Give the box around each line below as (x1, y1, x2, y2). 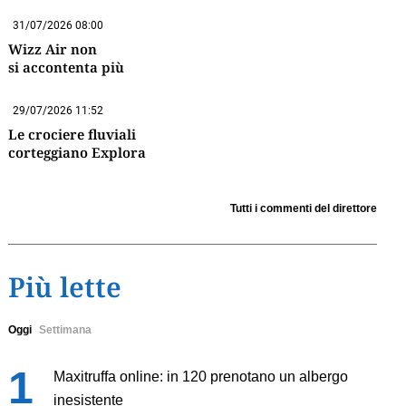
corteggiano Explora (7, 143, 146, 162)
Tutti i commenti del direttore (229, 202, 377, 216)
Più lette (7, 268, 121, 306)
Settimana (38, 324, 92, 337)
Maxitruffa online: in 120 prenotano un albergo (53, 369, 348, 385)
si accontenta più (7, 58, 124, 77)
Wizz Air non (7, 40, 97, 59)
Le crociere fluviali (7, 125, 136, 144)
